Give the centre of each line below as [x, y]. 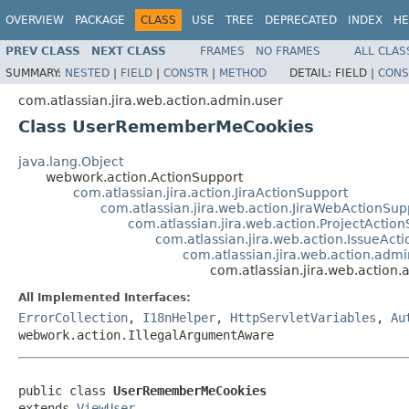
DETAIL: [312, 73]
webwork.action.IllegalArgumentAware [146, 335]
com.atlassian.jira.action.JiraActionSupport [210, 192]
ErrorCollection [73, 317]
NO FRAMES [288, 51]
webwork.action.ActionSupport [144, 177]
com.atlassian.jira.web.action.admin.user [151, 100]
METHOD [243, 73]
